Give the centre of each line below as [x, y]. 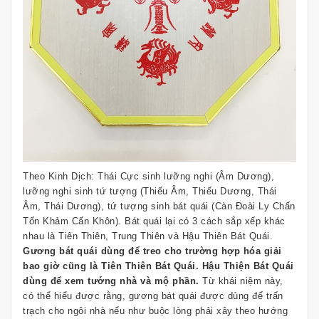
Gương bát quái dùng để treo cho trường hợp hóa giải [152, 251]
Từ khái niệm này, [241, 281]
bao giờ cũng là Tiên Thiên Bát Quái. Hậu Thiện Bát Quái [158, 266]
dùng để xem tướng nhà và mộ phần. [111, 281]
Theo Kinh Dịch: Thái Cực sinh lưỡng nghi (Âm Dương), [148, 177]
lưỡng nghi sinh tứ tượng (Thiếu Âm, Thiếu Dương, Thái [150, 192]
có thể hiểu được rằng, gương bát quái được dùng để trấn [153, 296]
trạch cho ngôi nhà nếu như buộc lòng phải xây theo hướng [155, 311]
